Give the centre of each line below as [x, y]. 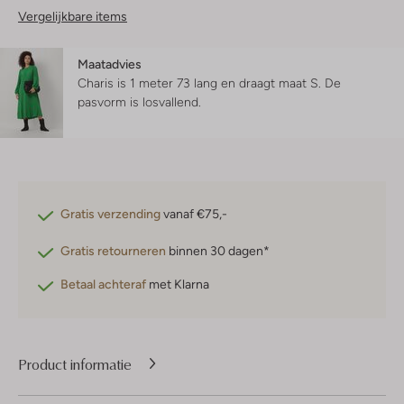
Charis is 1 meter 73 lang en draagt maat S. [201, 83]
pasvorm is [110, 102]
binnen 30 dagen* [218, 251]
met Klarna [178, 285]
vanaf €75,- [194, 214]
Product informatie [75, 364]
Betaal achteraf [103, 285]
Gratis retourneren [113, 251]
